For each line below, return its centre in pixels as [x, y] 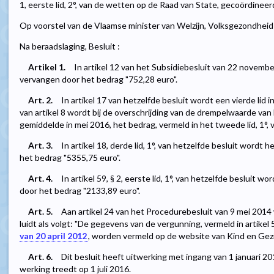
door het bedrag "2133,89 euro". [80, 191]
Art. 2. [40, 100]
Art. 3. [40, 146]
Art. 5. [40, 212]
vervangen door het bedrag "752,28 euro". [98, 80]
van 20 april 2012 [53, 236]
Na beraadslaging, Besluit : [70, 46]
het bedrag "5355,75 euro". [70, 158]
